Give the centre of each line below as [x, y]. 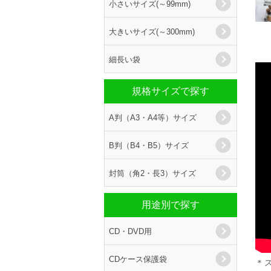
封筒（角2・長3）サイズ [152, 173]
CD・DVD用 [130, 231]
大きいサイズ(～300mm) [152, 31]
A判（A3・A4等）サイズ [153, 117]
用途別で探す [171, 205]
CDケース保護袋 [138, 259]
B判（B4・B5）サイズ [149, 145]
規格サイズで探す [171, 91]
